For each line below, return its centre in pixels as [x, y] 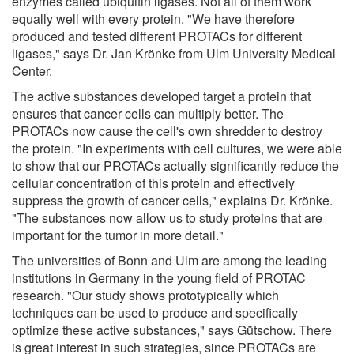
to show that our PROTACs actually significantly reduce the [175, 165]
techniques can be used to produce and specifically [155, 312]
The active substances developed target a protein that [161, 96]
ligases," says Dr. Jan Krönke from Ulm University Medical [174, 53]
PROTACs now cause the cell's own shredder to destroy [167, 130]
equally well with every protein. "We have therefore [153, 18]
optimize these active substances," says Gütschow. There [172, 330]
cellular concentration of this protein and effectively [153, 183]
